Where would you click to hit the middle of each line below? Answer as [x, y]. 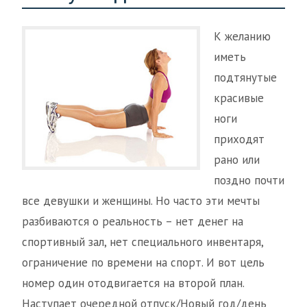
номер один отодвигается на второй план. [133, 283]
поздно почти [249, 180]
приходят [239, 139]
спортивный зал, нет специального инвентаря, [143, 242]
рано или [237, 160]
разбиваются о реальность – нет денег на [133, 221]
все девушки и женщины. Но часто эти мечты [141, 201]
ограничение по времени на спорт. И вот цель [143, 262]
